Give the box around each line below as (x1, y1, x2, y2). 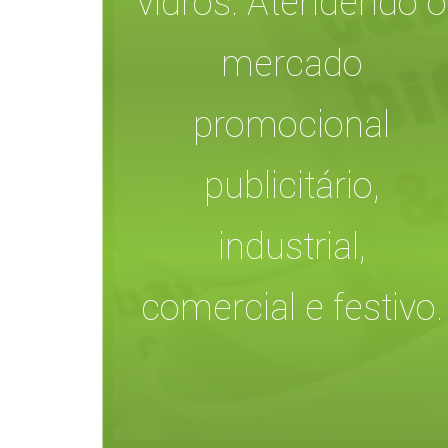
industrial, (217, 224, 366, 268)
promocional (193, 102, 391, 146)
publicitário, (203, 163, 380, 207)
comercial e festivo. (140, 285, 443, 329)
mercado (220, 41, 363, 85)
